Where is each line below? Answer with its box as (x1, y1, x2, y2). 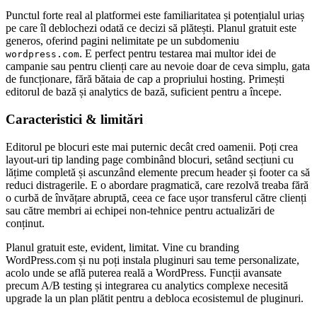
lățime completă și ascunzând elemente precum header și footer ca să (6, 166, 310, 178)
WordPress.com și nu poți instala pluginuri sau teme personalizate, (6, 253, 299, 266)
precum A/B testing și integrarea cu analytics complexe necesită (6, 279, 288, 292)
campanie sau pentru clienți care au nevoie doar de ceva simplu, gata (6, 60, 310, 73)
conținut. (6, 217, 45, 229)
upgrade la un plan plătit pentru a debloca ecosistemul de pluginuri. (6, 292, 304, 304)
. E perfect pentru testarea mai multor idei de (79, 47, 276, 60)
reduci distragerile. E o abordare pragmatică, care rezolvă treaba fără (6, 178, 309, 191)
